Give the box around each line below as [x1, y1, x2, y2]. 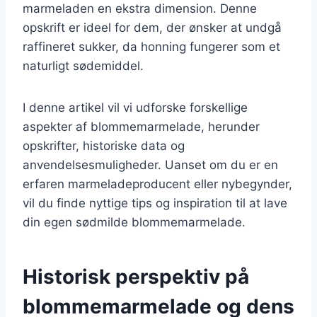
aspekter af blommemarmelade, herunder [23, 119, 260, 134]
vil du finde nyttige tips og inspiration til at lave [23, 195, 287, 210]
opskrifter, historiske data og [23, 138, 185, 153]
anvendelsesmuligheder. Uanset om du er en [23, 157, 278, 172]
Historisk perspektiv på [23, 264, 249, 289]
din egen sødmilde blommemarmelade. [23, 214, 246, 229]
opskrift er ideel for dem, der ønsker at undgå [23, 20, 282, 35]
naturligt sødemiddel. [23, 58, 144, 73]
